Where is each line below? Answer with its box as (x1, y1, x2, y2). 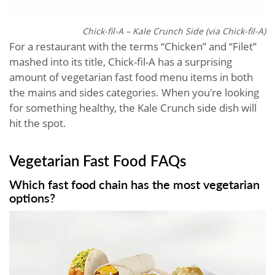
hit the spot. (9, 116, 66, 131)
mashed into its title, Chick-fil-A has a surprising (9, 55, 232, 69)
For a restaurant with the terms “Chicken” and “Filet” (9, 39, 257, 54)
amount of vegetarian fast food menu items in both (9, 70, 253, 85)
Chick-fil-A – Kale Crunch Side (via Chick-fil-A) (82, 25, 266, 37)
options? (9, 189, 55, 207)
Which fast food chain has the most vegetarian (9, 176, 260, 193)
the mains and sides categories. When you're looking (9, 85, 259, 100)
